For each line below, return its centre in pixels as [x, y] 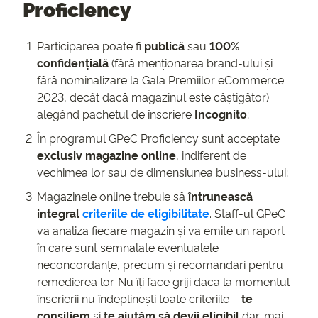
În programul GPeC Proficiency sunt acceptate [158, 138]
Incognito [221, 114]
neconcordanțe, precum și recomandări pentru [160, 264]
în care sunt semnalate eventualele [128, 247]
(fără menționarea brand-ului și [191, 63]
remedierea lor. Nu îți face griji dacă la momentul [163, 281]
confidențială [73, 63]
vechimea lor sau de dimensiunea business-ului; [163, 172]
